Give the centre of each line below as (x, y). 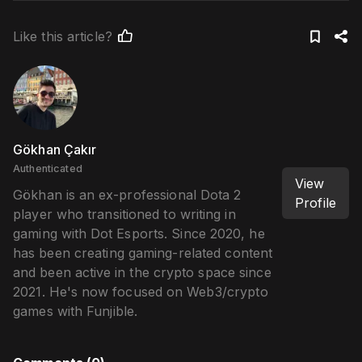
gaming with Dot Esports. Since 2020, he (139, 233)
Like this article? (63, 36)
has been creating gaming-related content (143, 253)
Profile (316, 202)
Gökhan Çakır (55, 149)
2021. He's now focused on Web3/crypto (141, 291)
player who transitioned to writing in (124, 214)
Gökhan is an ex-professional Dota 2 (127, 194)
